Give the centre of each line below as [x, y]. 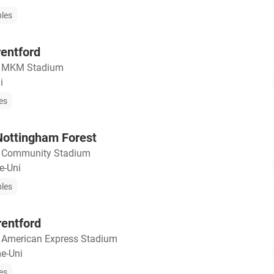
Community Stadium [46, 154]
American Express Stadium [59, 239]
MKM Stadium [32, 68]
